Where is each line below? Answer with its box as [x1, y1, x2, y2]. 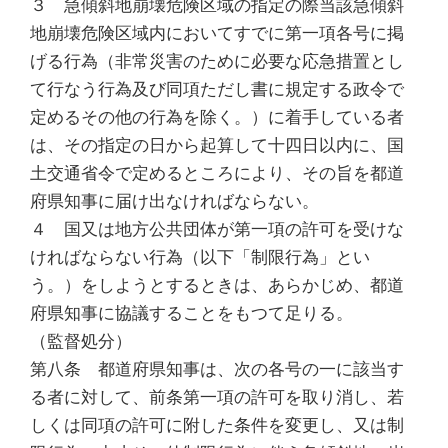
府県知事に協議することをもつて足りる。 [30, 302, 353, 323]
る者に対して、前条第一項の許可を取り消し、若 [30, 386, 404, 407]
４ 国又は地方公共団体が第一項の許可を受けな [30, 218, 404, 239]
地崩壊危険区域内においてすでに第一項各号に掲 [30, 22, 404, 43]
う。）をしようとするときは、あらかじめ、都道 [30, 274, 404, 295]
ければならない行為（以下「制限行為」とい [30, 246, 370, 267]
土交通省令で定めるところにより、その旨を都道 [30, 162, 404, 183]
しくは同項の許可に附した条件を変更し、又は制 [30, 414, 404, 435]
